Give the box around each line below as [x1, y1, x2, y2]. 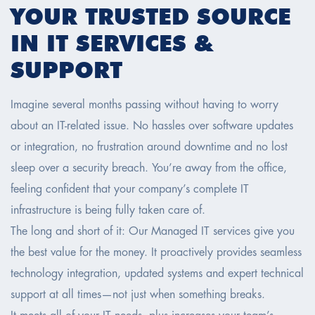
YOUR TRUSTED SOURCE [11, 3, 291, 31]
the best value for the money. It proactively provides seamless [11, 247, 302, 259]
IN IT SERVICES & [11, 30, 213, 58]
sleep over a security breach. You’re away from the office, [11, 162, 287, 175]
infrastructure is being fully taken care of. [11, 205, 205, 217]
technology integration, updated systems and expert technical [11, 268, 304, 281]
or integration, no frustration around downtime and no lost [11, 141, 288, 154]
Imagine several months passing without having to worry [11, 99, 278, 112]
